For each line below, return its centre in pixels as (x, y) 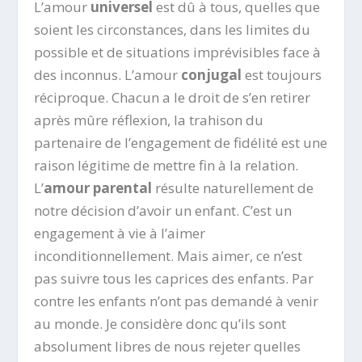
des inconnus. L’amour (108, 74)
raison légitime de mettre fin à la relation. (166, 165)
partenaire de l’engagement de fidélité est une (181, 142)
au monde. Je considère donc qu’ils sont (160, 323)
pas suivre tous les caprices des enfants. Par (174, 278)
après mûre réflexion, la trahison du (149, 120)
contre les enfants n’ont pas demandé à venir (177, 301)
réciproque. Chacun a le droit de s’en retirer (173, 97)
